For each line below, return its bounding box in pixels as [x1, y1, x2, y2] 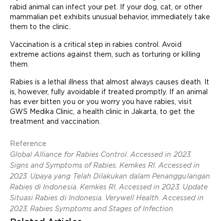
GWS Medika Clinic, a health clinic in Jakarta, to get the [10, 108, 195, 115]
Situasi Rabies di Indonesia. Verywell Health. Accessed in [10, 194, 204, 202]
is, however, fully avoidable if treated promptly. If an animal [10, 88, 208, 96]
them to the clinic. [10, 23, 71, 31]
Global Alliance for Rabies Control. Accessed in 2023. [10, 150, 192, 158]
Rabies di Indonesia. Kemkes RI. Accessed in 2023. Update [10, 183, 208, 191]
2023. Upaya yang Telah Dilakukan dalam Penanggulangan [10, 172, 210, 180]
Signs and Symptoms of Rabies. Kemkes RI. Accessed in [10, 161, 200, 169]
